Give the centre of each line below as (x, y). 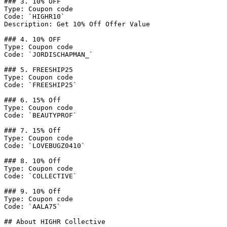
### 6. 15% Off (32, 100)
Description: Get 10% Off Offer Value (77, 24)
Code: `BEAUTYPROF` (41, 115)
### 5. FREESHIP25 (39, 70)
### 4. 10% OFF (32, 39)
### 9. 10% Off (32, 191)
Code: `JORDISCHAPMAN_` (49, 54)
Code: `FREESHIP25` (41, 85)
